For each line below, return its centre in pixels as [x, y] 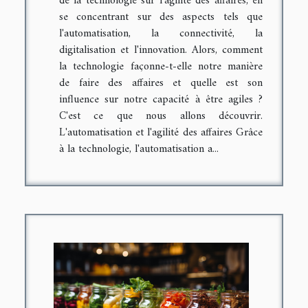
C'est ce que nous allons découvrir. [161, 117]
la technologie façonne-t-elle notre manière [161, 67]
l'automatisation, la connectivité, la [161, 34]
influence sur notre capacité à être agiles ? [161, 100]
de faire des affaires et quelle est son [161, 84]
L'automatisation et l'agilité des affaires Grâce [161, 133]
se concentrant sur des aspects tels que [161, 18]
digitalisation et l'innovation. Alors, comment [161, 51]
